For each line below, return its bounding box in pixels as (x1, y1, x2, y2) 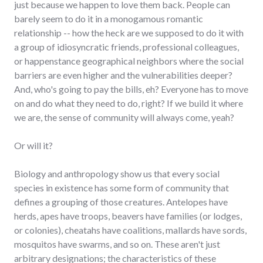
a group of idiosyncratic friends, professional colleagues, (14, 41, 239, 52)
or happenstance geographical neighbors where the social (14, 55, 244, 66)
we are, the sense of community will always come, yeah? (14, 111, 234, 123)
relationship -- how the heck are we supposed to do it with (14, 26, 244, 38)
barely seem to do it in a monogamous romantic (14, 12, 203, 24)
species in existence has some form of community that (14, 181, 229, 193)
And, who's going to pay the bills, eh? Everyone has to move (14, 83, 248, 95)
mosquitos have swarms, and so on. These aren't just (14, 238, 220, 249)
